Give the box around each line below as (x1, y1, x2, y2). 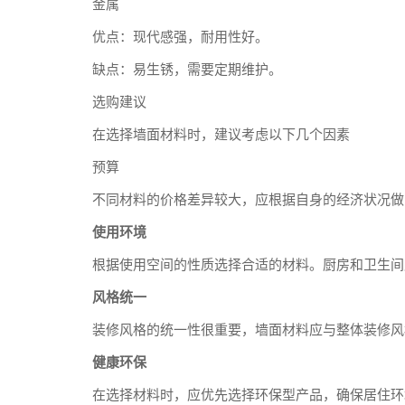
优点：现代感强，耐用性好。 (92, 30, 268, 44)
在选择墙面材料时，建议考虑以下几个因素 (92, 127, 350, 142)
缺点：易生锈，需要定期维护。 (92, 62, 282, 77)
